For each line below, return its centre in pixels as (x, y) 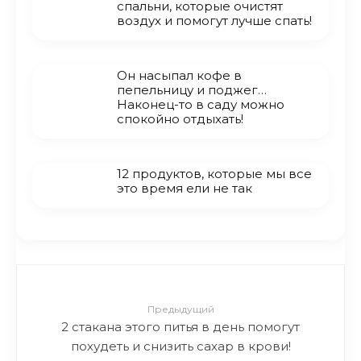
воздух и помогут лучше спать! (214, 21)
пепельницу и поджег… (192, 90)
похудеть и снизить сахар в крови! (180, 345)
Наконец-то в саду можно (201, 104)
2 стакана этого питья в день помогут (180, 326)
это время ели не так (185, 188)
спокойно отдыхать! (180, 119)
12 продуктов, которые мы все (214, 174)
